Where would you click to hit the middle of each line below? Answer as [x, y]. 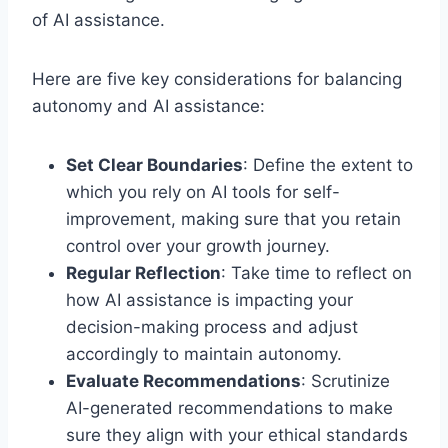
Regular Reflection [143, 272]
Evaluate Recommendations [183, 380]
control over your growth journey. [198, 245]
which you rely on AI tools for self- [203, 191]
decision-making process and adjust [212, 326]
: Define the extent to [328, 164]
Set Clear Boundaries [154, 164]
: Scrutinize [345, 380]
